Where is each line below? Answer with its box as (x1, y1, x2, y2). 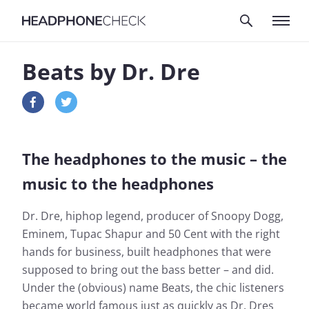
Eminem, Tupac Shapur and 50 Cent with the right (22, 226, 280, 241)
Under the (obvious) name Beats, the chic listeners (22, 280, 284, 295)
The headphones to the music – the (22, 148, 287, 169)
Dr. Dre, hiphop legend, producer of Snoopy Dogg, (22, 208, 283, 223)
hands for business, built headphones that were (22, 244, 271, 259)
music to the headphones (22, 173, 214, 194)
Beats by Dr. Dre (22, 57, 200, 86)
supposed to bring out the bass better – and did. (22, 262, 274, 277)
